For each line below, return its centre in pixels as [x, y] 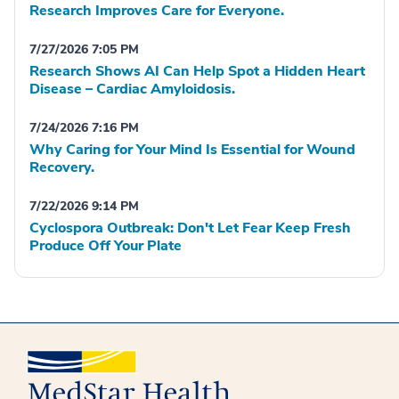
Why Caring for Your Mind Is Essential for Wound [192, 150]
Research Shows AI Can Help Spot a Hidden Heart [197, 71]
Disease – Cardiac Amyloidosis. [132, 89]
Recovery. [62, 167]
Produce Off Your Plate [106, 246]
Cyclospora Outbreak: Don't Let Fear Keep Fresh [190, 228]
